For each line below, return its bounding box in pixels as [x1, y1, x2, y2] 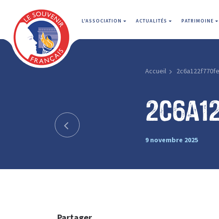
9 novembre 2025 [145, 135, 198, 144]
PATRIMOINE [181, 18, 215, 24]
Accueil [145, 66, 166, 75]
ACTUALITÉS [136, 18, 169, 24]
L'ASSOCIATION [82, 18, 123, 24]
